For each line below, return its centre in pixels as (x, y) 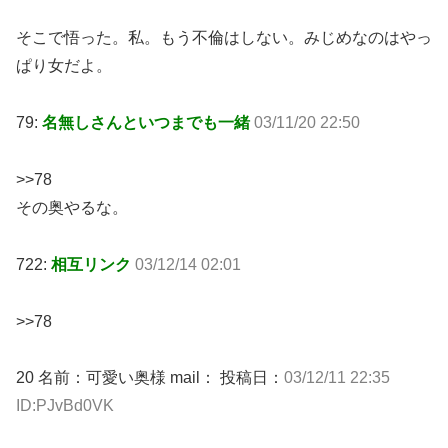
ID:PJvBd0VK (65, 406)
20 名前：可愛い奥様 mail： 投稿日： (150, 378)
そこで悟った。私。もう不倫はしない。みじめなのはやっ (224, 38)
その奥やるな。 (72, 207)
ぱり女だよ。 (64, 66)
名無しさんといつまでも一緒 (148, 123)
